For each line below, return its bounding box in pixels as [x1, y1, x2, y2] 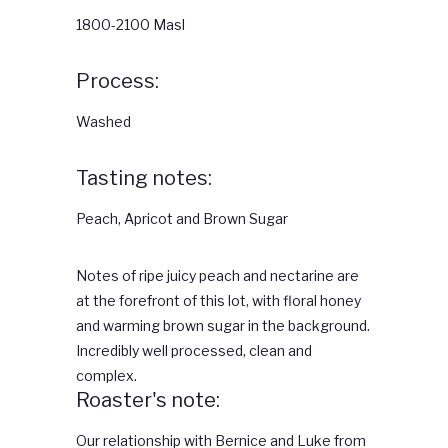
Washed [76, 113, 131, 131]
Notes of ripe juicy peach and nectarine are [76, 267, 359, 285]
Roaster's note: [76, 388, 220, 413]
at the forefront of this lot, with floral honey [76, 292, 361, 310]
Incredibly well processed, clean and [76, 342, 312, 360]
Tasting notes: [76, 166, 216, 191]
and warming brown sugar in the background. [76, 317, 370, 335]
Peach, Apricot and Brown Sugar [76, 210, 288, 228]
